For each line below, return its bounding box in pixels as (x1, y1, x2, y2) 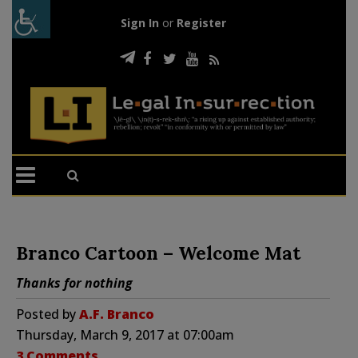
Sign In (120, 15, 159, 30)
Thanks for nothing (16, 273, 133, 292)
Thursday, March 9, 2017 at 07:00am (16, 325, 234, 344)
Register (176, 15, 226, 30)
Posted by (16, 304, 79, 323)
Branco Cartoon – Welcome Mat (16, 241, 300, 265)
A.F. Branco (79, 304, 154, 323)
